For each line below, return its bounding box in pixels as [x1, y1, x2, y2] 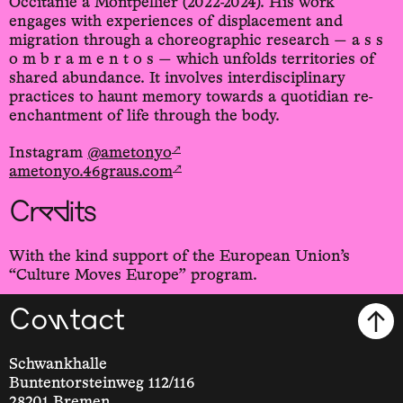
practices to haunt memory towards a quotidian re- [9, 89, 373, 106]
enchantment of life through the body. [9, 108, 280, 125]
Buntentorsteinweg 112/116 [9, 375, 195, 392]
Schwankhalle [9, 356, 107, 373]
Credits [9, 200, 96, 229]
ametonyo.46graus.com [9, 164, 173, 181]
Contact [9, 308, 125, 337]
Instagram [9, 145, 87, 162]
